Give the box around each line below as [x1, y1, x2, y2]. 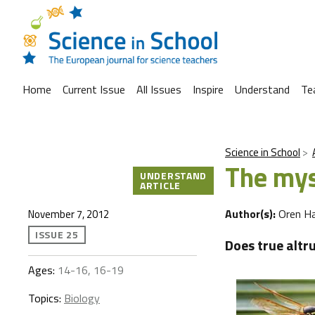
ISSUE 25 [35, 227, 79, 242]
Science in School [225, 144, 300, 160]
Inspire [193, 81, 224, 98]
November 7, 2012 [28, 206, 109, 222]
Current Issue [63, 81, 125, 98]
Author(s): [225, 205, 278, 222]
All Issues [136, 81, 181, 98]
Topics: [28, 290, 64, 307]
